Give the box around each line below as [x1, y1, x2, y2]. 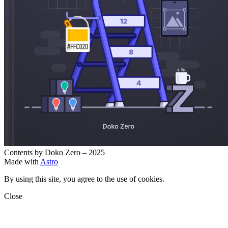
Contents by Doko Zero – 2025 [4, 148, 105, 157]
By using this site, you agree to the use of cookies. [4, 175, 164, 184]
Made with [4, 157, 40, 166]
